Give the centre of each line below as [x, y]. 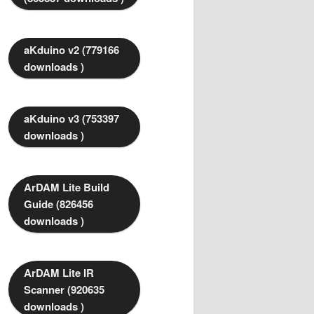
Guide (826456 [59, 204]
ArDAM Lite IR [59, 273]
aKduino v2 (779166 [71, 50]
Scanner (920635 [64, 290]
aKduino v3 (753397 [71, 119]
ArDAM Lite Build [67, 187]
